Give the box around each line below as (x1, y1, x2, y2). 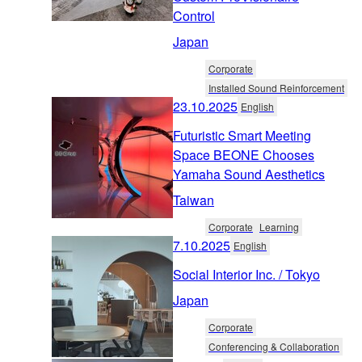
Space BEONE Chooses (173, 145, 314, 164)
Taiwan (173, 190, 214, 209)
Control (173, 6, 215, 25)
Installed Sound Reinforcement (208, 80, 344, 95)
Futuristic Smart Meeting (173, 125, 311, 145)
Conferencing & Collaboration (208, 339, 339, 353)
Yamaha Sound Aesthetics (173, 164, 325, 183)
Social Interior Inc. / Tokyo (173, 264, 320, 284)
